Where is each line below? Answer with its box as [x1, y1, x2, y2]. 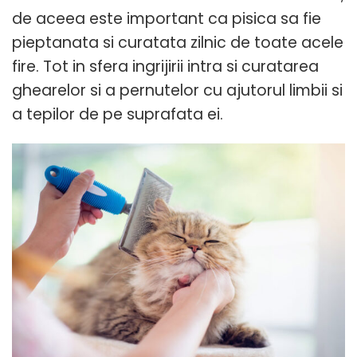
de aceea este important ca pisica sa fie [12, 7, 321, 29]
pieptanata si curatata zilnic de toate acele [12, 31, 343, 53]
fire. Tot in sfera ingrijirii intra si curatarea [12, 55, 319, 77]
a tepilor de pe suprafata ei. [12, 103, 223, 125]
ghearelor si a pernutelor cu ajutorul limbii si [12, 79, 343, 101]
